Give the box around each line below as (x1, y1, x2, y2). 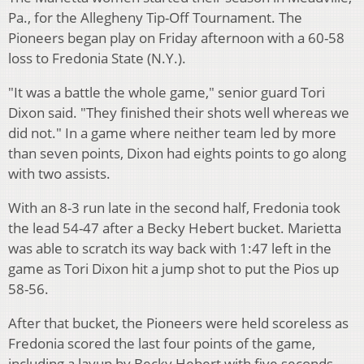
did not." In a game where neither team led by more (8, 123, 336, 143)
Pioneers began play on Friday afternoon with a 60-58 (8, 28, 344, 48)
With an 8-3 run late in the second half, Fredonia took (8, 198, 340, 218)
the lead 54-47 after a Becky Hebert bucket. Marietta (8, 219, 341, 238)
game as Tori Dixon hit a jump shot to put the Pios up (8, 259, 339, 279)
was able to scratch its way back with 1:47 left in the (8, 239, 331, 258)
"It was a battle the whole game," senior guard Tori (8, 83, 325, 102)
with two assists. (8, 164, 110, 184)
